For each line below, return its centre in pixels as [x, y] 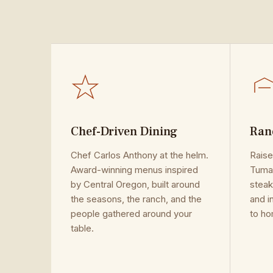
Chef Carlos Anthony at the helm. [140, 155]
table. [82, 228]
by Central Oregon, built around [135, 184]
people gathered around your [131, 214]
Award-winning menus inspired [134, 170]
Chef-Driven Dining [124, 132]
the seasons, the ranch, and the [136, 199]
